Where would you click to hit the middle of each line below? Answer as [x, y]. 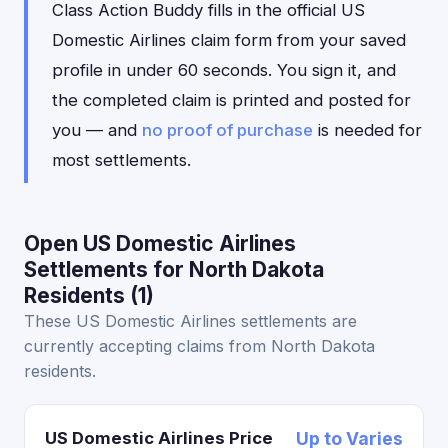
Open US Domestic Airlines [160, 243]
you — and [97, 130]
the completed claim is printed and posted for [231, 100]
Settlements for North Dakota [174, 269]
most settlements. [121, 160]
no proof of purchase [227, 130]
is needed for [367, 130]
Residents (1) [89, 295]
